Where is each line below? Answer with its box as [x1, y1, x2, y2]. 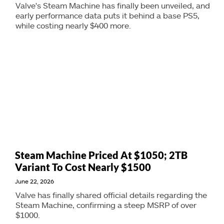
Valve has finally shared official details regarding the [15, 190, 207, 199]
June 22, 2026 [15, 177, 54, 184]
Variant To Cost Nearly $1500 [15, 161, 151, 173]
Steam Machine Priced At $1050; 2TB [15, 149, 187, 161]
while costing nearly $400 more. [15, 20, 131, 30]
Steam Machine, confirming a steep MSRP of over [15, 200, 196, 209]
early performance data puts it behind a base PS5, [15, 10, 199, 20]
